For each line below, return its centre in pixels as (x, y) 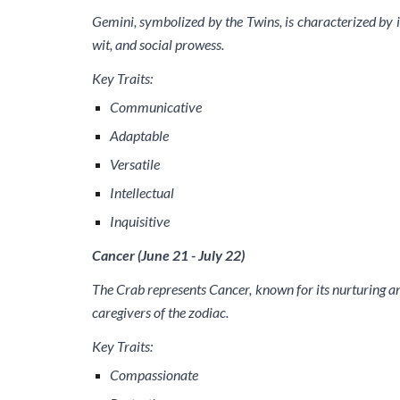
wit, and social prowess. (158, 44)
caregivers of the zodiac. (160, 312)
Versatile (134, 164)
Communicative (155, 107)
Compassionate (154, 375)
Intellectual (142, 192)
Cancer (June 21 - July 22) (168, 255)
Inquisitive (139, 221)
